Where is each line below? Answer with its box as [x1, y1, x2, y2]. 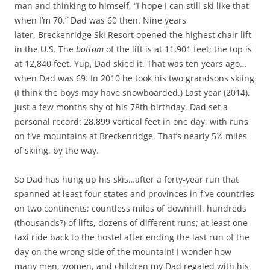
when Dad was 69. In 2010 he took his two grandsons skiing [14, 72, 254, 84]
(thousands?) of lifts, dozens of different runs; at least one [14, 216, 248, 228]
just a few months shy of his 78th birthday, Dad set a [14, 101, 228, 113]
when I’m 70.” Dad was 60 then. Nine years [14, 14, 186, 26]
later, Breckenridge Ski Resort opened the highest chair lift [14, 28, 251, 40]
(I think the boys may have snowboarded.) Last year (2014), [14, 86, 250, 98]
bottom [76, 43, 104, 55]
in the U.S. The [14, 43, 76, 55]
